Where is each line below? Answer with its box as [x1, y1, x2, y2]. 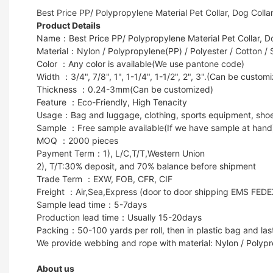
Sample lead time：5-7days [37, 199, 147, 210]
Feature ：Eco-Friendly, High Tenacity [37, 96, 187, 107]
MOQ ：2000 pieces [37, 135, 118, 146]
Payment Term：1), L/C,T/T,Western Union [37, 147, 205, 158]
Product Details [37, 19, 102, 30]
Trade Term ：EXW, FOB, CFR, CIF [37, 173, 172, 184]
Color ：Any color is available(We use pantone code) [37, 58, 244, 69]
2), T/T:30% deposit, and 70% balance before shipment [37, 160, 256, 171]
